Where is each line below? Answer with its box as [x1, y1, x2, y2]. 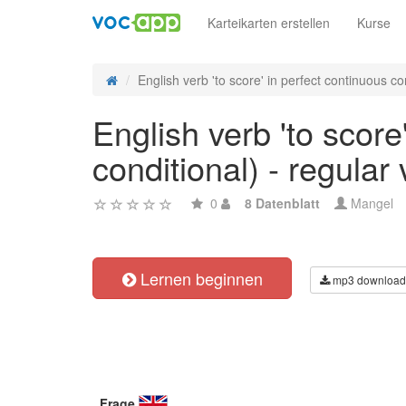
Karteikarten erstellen [208, 14, 330, 32]
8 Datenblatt [245, 194, 320, 212]
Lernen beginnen [135, 266, 263, 290]
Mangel [347, 194, 393, 212]
